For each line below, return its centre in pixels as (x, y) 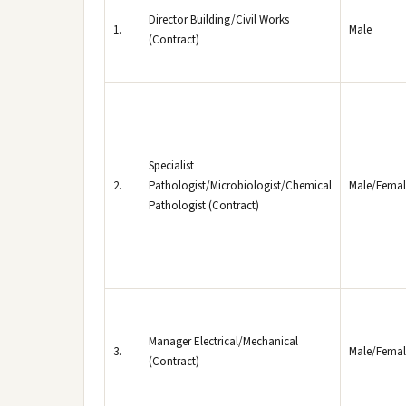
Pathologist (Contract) (204, 206)
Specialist (171, 166)
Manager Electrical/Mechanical (223, 342)
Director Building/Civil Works (219, 20)
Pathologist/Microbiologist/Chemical (240, 186)
